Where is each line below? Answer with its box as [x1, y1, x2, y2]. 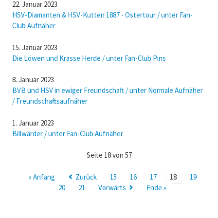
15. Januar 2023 [12, 42, 57, 52]
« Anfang [28, 172, 55, 182]
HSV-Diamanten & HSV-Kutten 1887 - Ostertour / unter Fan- [12, 10, 193, 19]
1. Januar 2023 [12, 118, 54, 127]
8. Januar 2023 [12, 75, 54, 84]
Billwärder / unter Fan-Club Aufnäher [12, 128, 123, 138]
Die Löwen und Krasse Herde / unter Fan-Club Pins [12, 53, 166, 63]
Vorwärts [98, 182, 126, 192]
